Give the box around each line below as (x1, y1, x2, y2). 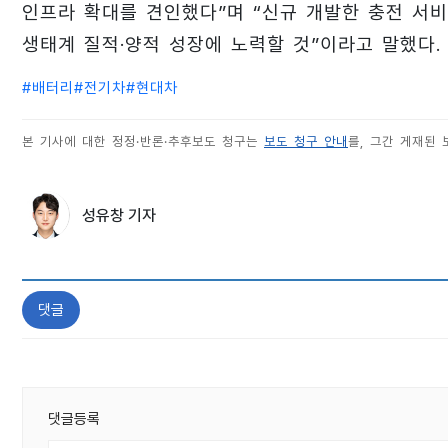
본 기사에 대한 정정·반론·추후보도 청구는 (22, 134, 264, 150)
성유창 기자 (82, 206, 156, 226)
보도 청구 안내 (264, 134, 348, 150)
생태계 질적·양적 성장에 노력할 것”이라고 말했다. (22, 33, 441, 57)
